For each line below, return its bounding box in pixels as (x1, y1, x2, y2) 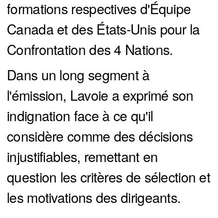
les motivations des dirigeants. (7, 187, 181, 207)
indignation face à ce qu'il (7, 106, 153, 126)
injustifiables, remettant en (7, 146, 158, 166)
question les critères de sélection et (7, 167, 211, 187)
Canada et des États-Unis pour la (7, 19, 200, 39)
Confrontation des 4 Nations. (7, 39, 173, 59)
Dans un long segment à (7, 65, 150, 85)
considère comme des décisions (7, 126, 193, 146)
